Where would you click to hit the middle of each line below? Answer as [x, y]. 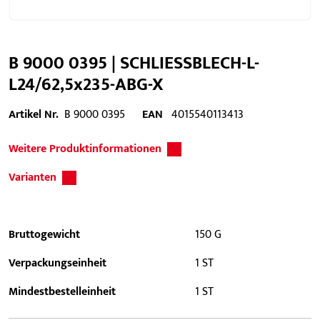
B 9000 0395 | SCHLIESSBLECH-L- [134, 63]
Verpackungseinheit [57, 263]
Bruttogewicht [44, 235]
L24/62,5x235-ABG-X [86, 84]
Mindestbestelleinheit [62, 292]
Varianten [32, 177]
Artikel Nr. [34, 115]
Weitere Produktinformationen [85, 149]
